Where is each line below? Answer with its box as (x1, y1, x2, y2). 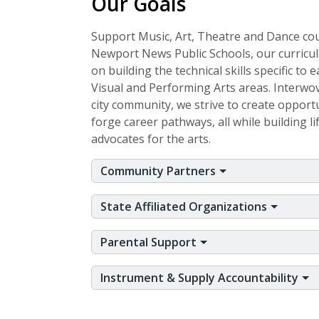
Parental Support (100, 234, 199, 251)
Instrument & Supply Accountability (100, 270, 301, 286)
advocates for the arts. (91, 131, 211, 147)
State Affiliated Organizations (100, 199, 270, 215)
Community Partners (100, 163, 219, 179)
